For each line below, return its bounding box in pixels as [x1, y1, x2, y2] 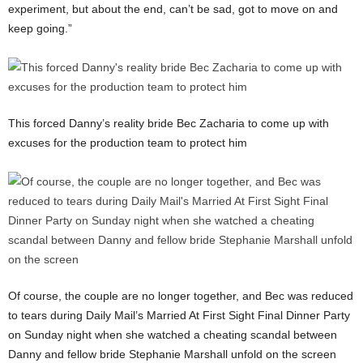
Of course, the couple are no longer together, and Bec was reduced [8, 288, 353, 302]
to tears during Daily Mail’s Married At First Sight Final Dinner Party [8, 308, 350, 322]
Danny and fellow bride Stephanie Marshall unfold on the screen [8, 347, 340, 361]
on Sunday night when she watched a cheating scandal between [8, 327, 337, 341]
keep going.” [8, 21, 72, 35]
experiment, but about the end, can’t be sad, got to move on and [8, 2, 338, 15]
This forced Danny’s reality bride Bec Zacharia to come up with [8, 116, 329, 130]
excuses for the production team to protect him [8, 135, 250, 149]
